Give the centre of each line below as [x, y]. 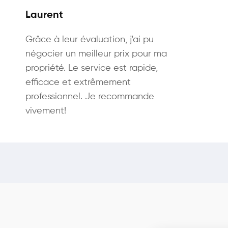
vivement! [46, 111]
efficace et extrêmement [78, 82]
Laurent [44, 15]
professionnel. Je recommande [90, 97]
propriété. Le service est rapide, [92, 68]
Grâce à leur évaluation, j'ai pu [90, 40]
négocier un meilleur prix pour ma [96, 54]
